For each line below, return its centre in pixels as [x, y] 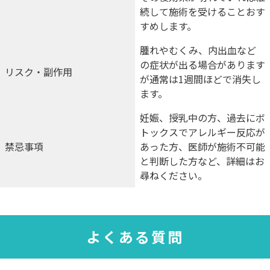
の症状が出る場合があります [202, 65]
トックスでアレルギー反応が [202, 132]
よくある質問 [135, 237]
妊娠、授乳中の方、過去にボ [202, 118]
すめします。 [168, 26]
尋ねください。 [174, 176]
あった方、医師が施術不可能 [202, 147]
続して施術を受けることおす [202, 12]
